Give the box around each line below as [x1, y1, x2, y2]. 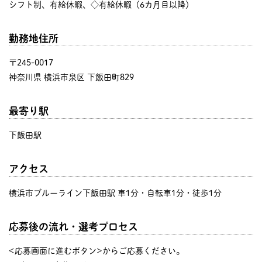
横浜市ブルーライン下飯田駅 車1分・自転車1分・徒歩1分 [9, 188, 222, 197]
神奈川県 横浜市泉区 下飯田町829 [9, 73, 134, 81]
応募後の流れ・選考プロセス [9, 221, 138, 232]
